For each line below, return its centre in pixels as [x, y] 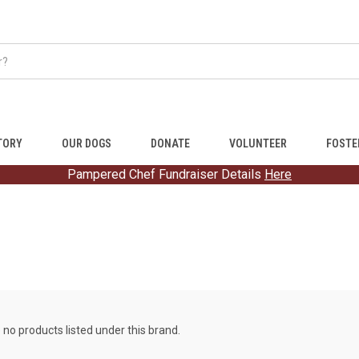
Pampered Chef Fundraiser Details [166, 174]
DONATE [170, 143]
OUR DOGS [87, 143]
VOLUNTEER [258, 143]
